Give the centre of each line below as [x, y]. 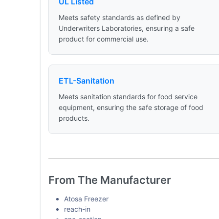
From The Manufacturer [109, 180]
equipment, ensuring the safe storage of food [131, 107]
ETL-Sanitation [86, 81]
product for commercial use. [103, 39]
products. [74, 118]
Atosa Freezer [86, 199]
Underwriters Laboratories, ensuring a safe [126, 28]
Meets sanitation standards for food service [128, 97]
